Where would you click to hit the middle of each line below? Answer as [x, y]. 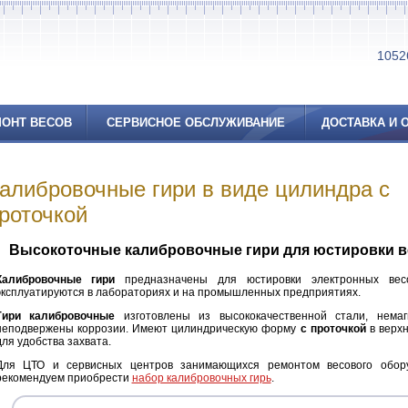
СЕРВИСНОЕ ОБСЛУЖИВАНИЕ [195, 122]
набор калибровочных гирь [201, 378]
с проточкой [333, 329]
